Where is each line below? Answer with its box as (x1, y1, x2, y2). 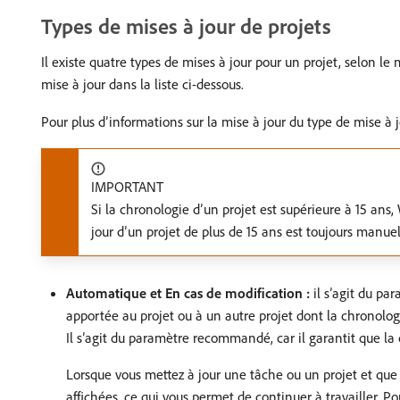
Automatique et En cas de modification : (66, 284, 310, 302)
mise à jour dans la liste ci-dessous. (41, 75, 244, 93)
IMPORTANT (91, 178, 163, 196)
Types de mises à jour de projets (41, 12, 331, 39)
